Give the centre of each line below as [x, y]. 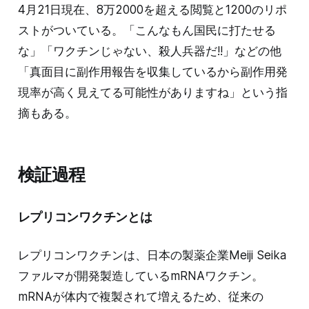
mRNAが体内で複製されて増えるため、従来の [140, 296]
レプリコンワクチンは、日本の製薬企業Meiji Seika [152, 255]
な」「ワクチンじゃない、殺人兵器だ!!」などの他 [149, 51]
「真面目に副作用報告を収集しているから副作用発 [152, 71]
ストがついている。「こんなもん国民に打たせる [147, 30]
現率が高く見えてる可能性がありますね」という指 [152, 92]
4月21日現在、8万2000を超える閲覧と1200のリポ [152, 9]
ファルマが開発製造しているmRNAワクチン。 [140, 276]
